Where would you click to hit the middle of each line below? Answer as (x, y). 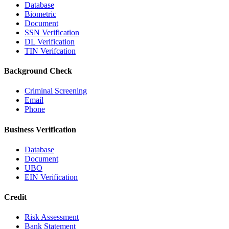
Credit (15, 197)
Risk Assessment (52, 217)
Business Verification (40, 129)
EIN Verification (51, 177)
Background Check (38, 71)
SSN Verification (52, 32)
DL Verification (50, 41)
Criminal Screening (56, 91)
